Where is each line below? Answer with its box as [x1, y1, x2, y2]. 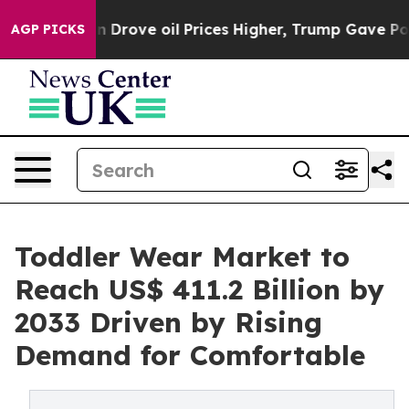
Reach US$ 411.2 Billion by [15, 272, 384, 307]
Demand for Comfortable [15, 338, 365, 372]
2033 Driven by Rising [15, 305, 322, 340]
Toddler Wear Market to [15, 239, 350, 274]
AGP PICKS [11, 21, 85, 37]
